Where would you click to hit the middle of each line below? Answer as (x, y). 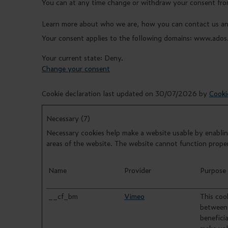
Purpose (213, 170)
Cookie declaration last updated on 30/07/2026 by (125, 93)
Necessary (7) (68, 118)
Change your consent (76, 68)
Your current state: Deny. (83, 58)
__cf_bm (63, 196)
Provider (138, 170)
